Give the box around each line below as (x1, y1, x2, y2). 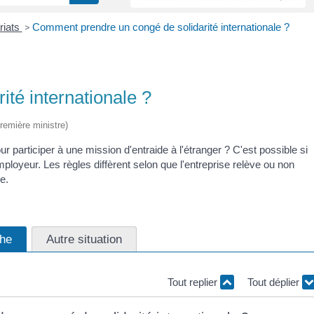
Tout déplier (247, 275, 302, 288)
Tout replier (167, 275, 220, 288)
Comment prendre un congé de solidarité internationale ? (32, 21, 289, 33)
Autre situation (46, 231, 122, 246)
